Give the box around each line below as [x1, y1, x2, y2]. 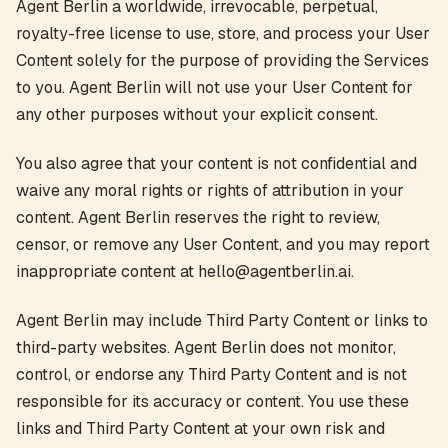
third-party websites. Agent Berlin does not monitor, [16, 337, 396, 358]
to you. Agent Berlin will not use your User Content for [16, 77, 413, 98]
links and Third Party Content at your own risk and [16, 418, 385, 439]
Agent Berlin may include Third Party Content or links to [16, 310, 428, 331]
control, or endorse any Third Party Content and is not [16, 364, 407, 385]
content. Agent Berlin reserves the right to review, [16, 207, 380, 228]
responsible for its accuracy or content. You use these [16, 391, 409, 412]
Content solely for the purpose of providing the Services [16, 50, 429, 71]
